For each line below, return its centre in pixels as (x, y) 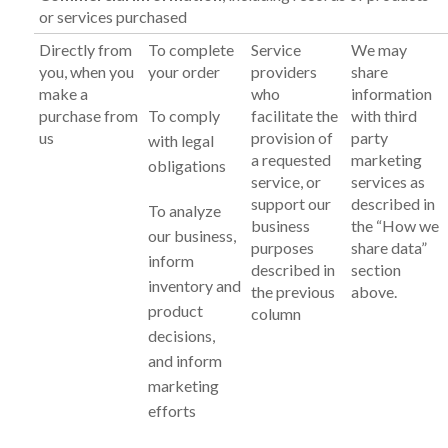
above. (373, 291)
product (175, 310)
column (275, 313)
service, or (285, 181)
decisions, (181, 335)
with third (383, 115)
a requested (290, 159)
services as (387, 181)
